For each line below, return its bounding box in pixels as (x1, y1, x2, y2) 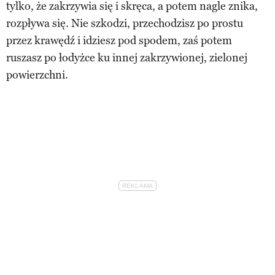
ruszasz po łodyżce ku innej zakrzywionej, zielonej (6, 50, 247, 64)
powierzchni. (6, 68, 68, 82)
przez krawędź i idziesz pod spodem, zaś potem (6, 33, 232, 47)
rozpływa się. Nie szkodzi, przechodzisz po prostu (6, 16, 243, 30)
